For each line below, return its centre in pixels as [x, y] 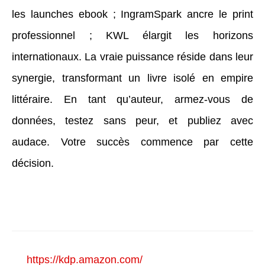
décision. [33, 163]
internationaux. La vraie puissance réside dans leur [132, 56]
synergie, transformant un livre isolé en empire [132, 78]
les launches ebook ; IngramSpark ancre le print [132, 14]
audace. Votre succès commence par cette [132, 142]
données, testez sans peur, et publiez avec [132, 120]
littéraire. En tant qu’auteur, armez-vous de [132, 99]
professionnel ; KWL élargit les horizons [132, 35]
